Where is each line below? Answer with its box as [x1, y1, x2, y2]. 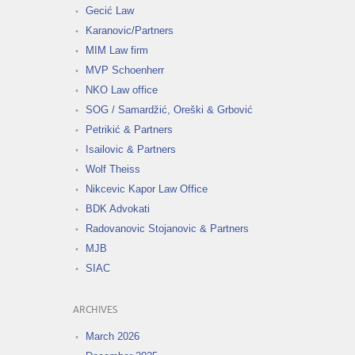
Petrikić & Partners [86, 124, 173, 136]
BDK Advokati [86, 203, 150, 216]
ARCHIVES [73, 305, 117, 316]
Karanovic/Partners [86, 25, 174, 37]
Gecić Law [86, 5, 134, 17]
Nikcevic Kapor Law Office [86, 183, 208, 196]
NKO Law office [86, 84, 158, 97]
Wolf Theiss [86, 163, 140, 176]
